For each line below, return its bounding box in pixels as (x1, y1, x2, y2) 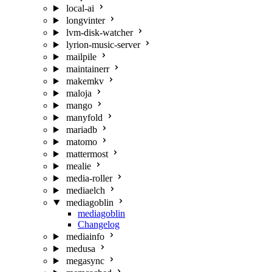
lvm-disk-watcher (66, 27, 133, 38)
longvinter (66, 15, 105, 25)
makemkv (66, 76, 104, 86)
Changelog (78, 219, 120, 229)
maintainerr (66, 64, 109, 74)
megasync (66, 256, 104, 266)
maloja (66, 88, 92, 98)
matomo (66, 137, 97, 147)
